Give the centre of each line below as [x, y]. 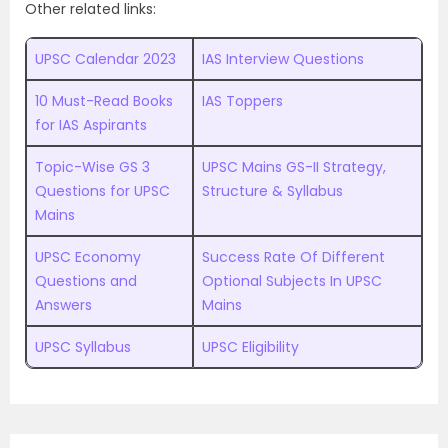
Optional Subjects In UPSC [292, 281]
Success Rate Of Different [293, 257]
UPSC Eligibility [250, 347]
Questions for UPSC [102, 191]
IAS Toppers [242, 101]
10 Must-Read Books [104, 101]
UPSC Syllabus [83, 347]
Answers [63, 305]
